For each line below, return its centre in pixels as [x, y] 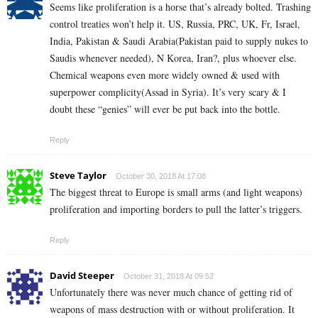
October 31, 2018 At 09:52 [169, 276]
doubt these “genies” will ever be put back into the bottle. [165, 109]
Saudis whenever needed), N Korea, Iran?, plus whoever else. [173, 58]
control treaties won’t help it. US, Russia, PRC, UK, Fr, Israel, [175, 24]
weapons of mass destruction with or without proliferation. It [172, 309]
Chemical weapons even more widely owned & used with [165, 75]
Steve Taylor [78, 176]
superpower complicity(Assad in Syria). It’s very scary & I [168, 92]
